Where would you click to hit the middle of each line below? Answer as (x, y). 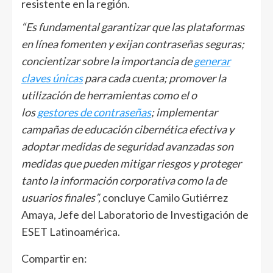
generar (212, 61)
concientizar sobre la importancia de (108, 61)
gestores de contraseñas (94, 112)
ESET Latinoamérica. (71, 231)
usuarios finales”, (62, 197)
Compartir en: (54, 258)
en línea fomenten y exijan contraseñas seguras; (133, 44)
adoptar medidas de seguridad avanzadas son (127, 146)
